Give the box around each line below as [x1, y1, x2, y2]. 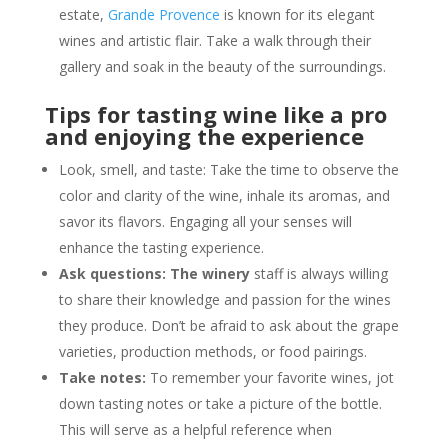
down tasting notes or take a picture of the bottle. [58, 393, 382, 413]
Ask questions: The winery [58, 263, 250, 283]
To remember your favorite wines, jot [145, 367, 394, 387]
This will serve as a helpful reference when [58, 419, 332, 439]
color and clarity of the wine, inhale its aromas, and [58, 185, 390, 205]
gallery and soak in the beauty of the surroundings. [58, 56, 386, 76]
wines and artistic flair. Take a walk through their [58, 30, 371, 50]
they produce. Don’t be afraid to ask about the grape [58, 315, 399, 335]
